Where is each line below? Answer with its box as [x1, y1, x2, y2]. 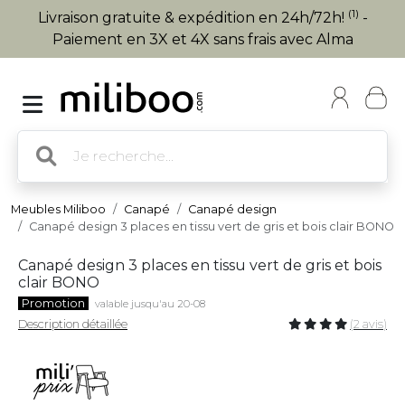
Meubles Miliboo [11, 202, 106, 216]
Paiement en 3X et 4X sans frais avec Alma [52, 31, 353, 48]
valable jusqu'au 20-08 [95, 297, 205, 310]
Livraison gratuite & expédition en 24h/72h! [37, 9, 348, 26]
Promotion [22, 297, 85, 310]
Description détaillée [18, 317, 127, 331]
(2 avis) [350, 317, 387, 331]
